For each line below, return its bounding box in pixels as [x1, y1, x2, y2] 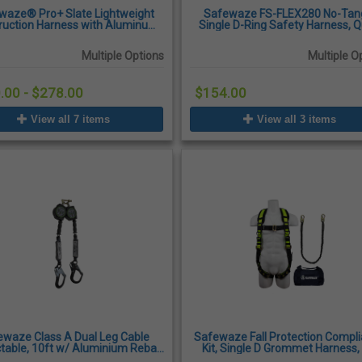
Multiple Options [81, 48, 164, 62]
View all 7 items [27, 112, 111, 125]
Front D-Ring [32, 29, 95, 43]
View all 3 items [254, 112, 337, 125]
